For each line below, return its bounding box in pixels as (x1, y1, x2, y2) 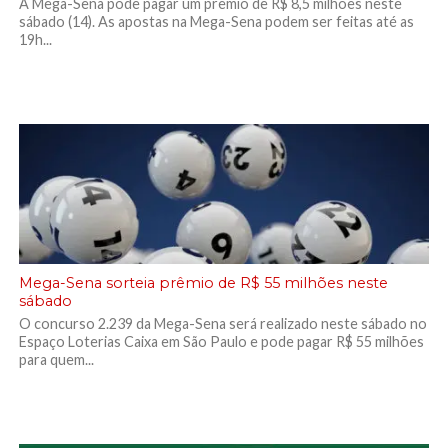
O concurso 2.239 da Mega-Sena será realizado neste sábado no (18, 315, 427, 332)
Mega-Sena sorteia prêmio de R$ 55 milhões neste (18, 274, 388, 292)
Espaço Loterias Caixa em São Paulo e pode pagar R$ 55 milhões (18, 333, 424, 350)
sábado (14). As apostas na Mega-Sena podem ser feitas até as (18, 13, 414, 30)
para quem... (18, 351, 94, 368)
